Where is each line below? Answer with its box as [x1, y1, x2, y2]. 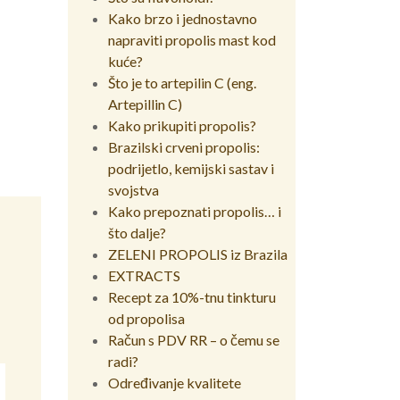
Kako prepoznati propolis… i [108, 202, 281, 220]
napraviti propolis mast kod [108, 30, 276, 48]
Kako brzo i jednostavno [108, 9, 257, 27]
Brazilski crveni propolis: [108, 137, 260, 155]
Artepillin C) [108, 95, 182, 112]
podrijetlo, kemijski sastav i [108, 159, 274, 177]
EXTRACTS [108, 266, 180, 284]
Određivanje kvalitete [108, 373, 241, 391]
